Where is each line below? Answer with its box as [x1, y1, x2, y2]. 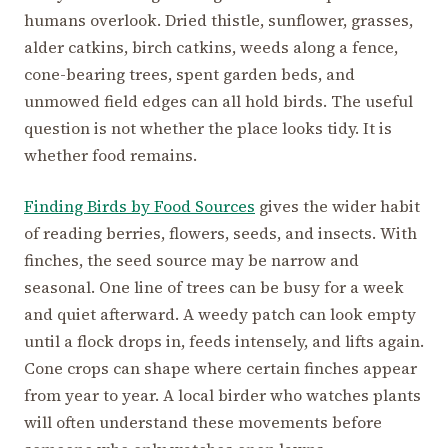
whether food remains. [24, 143, 197, 166]
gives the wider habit [255, 194, 420, 217]
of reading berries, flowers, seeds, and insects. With [24, 221, 417, 244]
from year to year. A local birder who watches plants [24, 383, 421, 406]
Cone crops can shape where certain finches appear [24, 356, 417, 379]
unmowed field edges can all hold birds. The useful [24, 89, 413, 112]
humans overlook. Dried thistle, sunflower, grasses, [24, 8, 413, 31]
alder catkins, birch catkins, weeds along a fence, [24, 35, 398, 58]
